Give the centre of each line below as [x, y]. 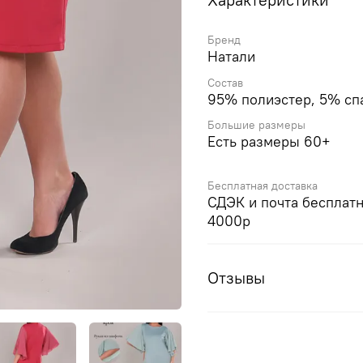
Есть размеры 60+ [269, 141]
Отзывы [236, 277]
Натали [231, 57]
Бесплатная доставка [263, 185]
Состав [225, 82]
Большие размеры [256, 124]
